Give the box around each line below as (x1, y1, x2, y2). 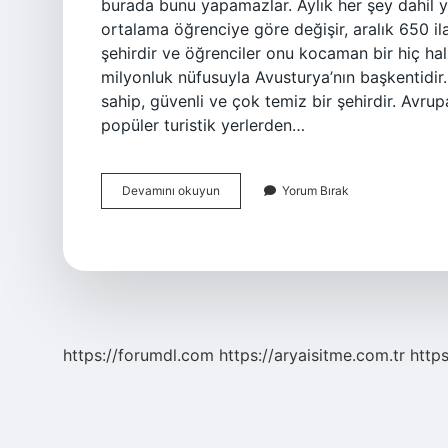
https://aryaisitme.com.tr (219, 345, 405, 365)
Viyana (219, 182, 258, 197)
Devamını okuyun (122, 183, 220, 198)
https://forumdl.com (63, 345, 214, 365)
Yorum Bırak (282, 183, 349, 198)
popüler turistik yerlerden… (101, 115, 305, 135)
